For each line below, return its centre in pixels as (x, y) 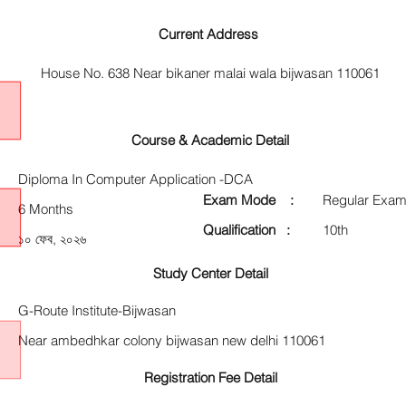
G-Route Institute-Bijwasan (97, 310)
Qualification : (246, 230)
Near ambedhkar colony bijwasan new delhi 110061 (172, 340)
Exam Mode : (248, 200)
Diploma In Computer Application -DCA (135, 179)
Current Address (210, 34)
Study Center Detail (210, 273)
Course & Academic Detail (210, 140)
